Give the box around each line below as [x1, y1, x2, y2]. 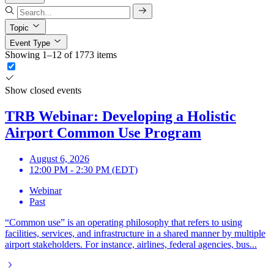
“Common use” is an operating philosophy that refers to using [5, 217, 242, 228]
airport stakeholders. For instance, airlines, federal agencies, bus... [5, 239, 257, 250]
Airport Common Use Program [5, 124, 201, 141]
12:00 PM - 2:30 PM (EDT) [29, 164, 138, 175]
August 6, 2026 [29, 153, 89, 164]
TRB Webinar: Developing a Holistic [5, 108, 236, 124]
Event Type [10, 38, 50, 48]
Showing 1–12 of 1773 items [5, 49, 117, 60]
